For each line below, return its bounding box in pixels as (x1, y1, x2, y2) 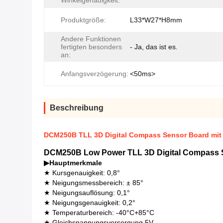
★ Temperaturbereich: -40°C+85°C (44, 209, 154, 217)
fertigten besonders (61, 43, 122, 51)
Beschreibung (50, 104, 104, 112)
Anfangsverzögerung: (61, 70, 128, 78)
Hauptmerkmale (49, 159, 102, 167)
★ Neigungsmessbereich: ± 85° (44, 179, 143, 187)
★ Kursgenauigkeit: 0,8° (44, 169, 120, 177)
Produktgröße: (61, 16, 106, 24)
